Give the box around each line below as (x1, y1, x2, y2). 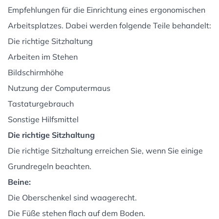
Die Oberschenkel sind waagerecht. (8, 193, 137, 202)
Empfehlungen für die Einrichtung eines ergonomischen (8, 5, 205, 15)
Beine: (8, 177, 31, 187)
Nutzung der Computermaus (8, 83, 110, 93)
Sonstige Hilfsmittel (8, 114, 79, 124)
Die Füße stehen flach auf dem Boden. (8, 208, 145, 218)
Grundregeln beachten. (8, 161, 91, 171)
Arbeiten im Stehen (8, 52, 78, 62)
